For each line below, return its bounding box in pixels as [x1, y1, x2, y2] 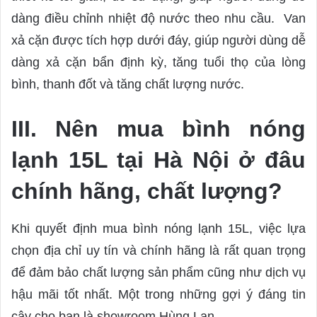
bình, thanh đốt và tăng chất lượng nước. [11, 76, 248, 91]
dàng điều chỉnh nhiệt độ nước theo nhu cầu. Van [11, 11, 306, 25]
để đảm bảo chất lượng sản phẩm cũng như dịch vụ [11, 265, 306, 279]
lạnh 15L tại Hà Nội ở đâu [11, 146, 306, 173]
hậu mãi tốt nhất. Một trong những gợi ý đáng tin [11, 287, 306, 301]
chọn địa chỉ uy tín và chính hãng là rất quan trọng [11, 243, 306, 258]
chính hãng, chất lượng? [11, 178, 282, 204]
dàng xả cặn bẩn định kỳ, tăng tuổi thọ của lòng [11, 54, 306, 69]
